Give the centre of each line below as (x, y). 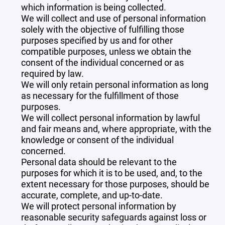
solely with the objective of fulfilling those (103, 29)
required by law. (52, 73)
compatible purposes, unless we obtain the (106, 51)
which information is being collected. (94, 7)
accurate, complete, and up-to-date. (92, 195)
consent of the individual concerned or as (102, 62)
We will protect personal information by (99, 206)
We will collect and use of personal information (114, 18)
